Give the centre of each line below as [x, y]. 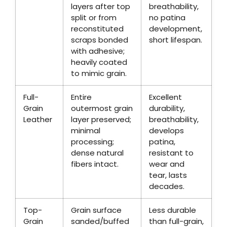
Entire [81, 97]
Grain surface [96, 210]
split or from [94, 18]
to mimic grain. [99, 73]
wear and [167, 164]
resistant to [171, 153]
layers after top [101, 7]
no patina [167, 18]
